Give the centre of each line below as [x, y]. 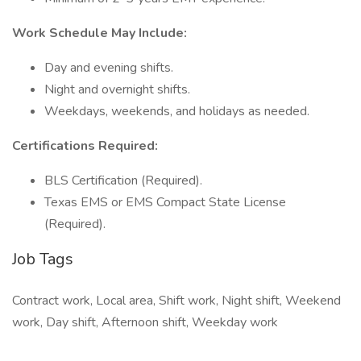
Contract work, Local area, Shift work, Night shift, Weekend [176, 301]
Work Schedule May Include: [100, 33]
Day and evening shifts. [109, 68]
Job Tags [43, 259]
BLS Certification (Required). [123, 180]
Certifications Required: [85, 146]
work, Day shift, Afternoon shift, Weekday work [145, 322]
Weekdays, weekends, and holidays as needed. [177, 111]
